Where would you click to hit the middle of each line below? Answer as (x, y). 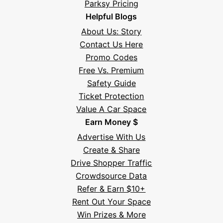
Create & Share (111, 150)
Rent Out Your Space (111, 201)
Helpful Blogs (111, 16)
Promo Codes (111, 57)
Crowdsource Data (111, 175)
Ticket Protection (111, 96)
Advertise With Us (111, 137)
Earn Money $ (111, 122)
